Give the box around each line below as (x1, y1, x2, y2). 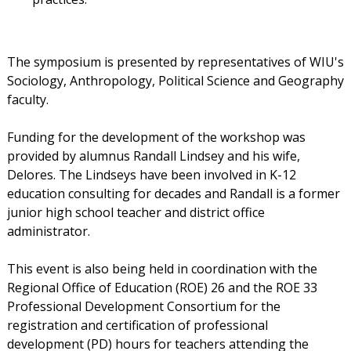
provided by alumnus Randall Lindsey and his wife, (6, 147, 300, 165)
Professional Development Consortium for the (6, 298, 280, 316)
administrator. (6, 223, 90, 241)
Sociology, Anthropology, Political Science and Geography (6, 72, 344, 90)
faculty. (6, 91, 49, 109)
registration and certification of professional (6, 317, 268, 335)
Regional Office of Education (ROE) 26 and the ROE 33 (6, 279, 317, 297)
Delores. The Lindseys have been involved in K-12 (6, 166, 296, 184)
